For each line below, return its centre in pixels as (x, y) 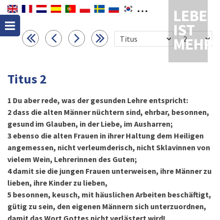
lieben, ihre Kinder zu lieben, (57, 183)
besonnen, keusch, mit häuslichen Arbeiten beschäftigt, (112, 194)
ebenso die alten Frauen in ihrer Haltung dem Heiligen (108, 136)
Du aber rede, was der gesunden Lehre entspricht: (100, 100)
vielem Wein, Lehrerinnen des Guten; (72, 159)
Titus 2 (27, 79)
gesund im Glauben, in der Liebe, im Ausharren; (90, 124)
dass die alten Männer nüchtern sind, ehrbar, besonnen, (111, 112)
